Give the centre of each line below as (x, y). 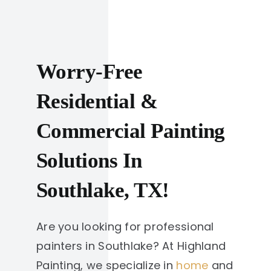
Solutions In (89, 160)
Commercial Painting (131, 130)
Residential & (97, 101)
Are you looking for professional (125, 226)
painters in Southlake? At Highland (131, 246)
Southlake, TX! (103, 190)
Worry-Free (90, 71)
